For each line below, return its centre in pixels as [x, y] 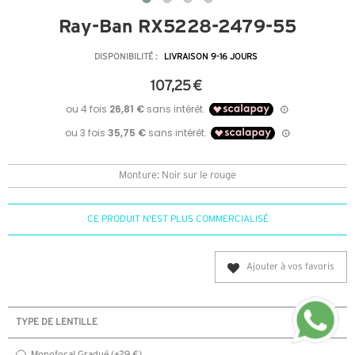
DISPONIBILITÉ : [127, 57]
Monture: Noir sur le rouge [177, 176]
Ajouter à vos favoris [290, 267]
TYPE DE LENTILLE [57, 323]
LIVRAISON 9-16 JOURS [210, 57]
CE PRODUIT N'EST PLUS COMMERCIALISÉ [177, 219]
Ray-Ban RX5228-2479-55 [177, 27]
